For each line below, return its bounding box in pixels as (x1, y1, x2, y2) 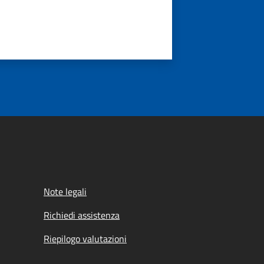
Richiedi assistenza (44, 208, 120, 222)
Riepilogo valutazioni (44, 232, 127, 246)
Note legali (44, 184, 87, 199)
